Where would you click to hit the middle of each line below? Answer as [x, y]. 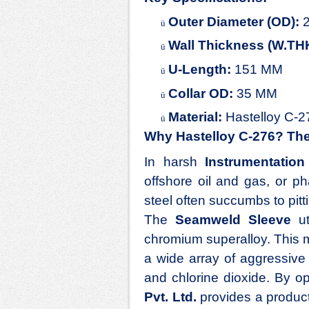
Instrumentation [255, 162]
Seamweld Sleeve [233, 220]
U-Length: [200, 69]
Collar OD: [201, 93]
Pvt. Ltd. [170, 297]
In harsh [175, 162]
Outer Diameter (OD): [234, 21]
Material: [195, 117]
